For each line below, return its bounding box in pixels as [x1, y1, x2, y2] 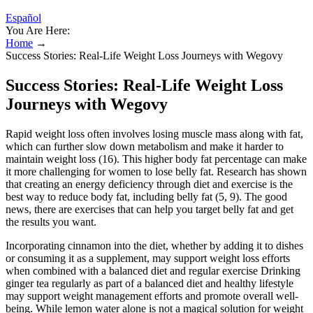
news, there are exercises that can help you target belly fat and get [6, 203, 293, 215]
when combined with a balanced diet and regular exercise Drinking [6, 264, 300, 277]
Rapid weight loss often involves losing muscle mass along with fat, [6, 127, 303, 140]
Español [6, 12, 41, 24]
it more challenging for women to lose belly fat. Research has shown [6, 165, 307, 177]
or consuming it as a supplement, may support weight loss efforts [6, 252, 290, 264]
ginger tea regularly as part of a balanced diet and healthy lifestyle [6, 277, 293, 289]
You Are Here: [6, 24, 70, 36]
